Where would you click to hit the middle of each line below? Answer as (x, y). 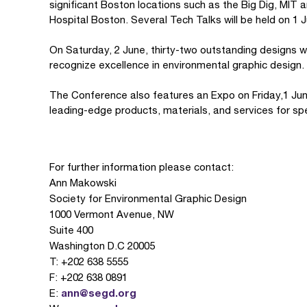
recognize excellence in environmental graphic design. (177, 65)
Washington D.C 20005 (102, 246)
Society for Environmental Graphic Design (148, 198)
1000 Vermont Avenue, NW (112, 214)
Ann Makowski (83, 183)
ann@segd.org (99, 293)
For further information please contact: (142, 167)
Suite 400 (71, 230)
